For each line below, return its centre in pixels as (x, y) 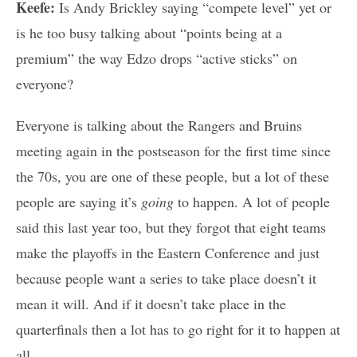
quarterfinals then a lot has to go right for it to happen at (178, 330)
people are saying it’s (78, 202)
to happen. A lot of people (252, 202)
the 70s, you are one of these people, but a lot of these (173, 177)
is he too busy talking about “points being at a (149, 33)
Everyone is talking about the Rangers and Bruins (159, 126)
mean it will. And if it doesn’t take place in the (151, 304)
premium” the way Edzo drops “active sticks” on (157, 59)
